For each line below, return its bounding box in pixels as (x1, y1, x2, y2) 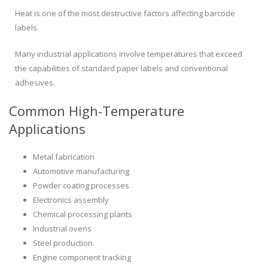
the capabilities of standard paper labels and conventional (15, 63, 228, 74)
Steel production (33, 237, 93, 249)
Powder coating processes (33, 180, 129, 191)
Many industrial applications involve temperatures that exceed (15, 48, 242, 60)
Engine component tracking (33, 252, 131, 263)
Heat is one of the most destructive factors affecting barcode (15, 8, 235, 19)
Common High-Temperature (9, 102, 184, 120)
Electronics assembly (33, 194, 109, 206)
